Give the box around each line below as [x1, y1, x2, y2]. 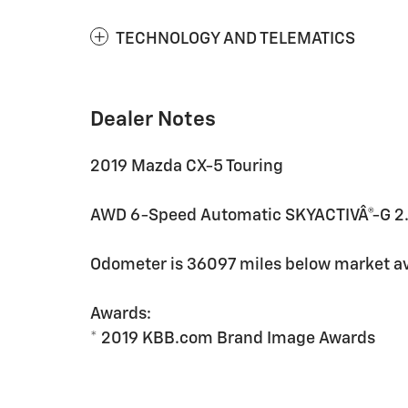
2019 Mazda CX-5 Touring [90, 158, 283, 175]
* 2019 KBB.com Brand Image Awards [90, 331, 375, 347]
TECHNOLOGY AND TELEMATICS [116, 31, 355, 47]
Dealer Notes [90, 109, 216, 130]
